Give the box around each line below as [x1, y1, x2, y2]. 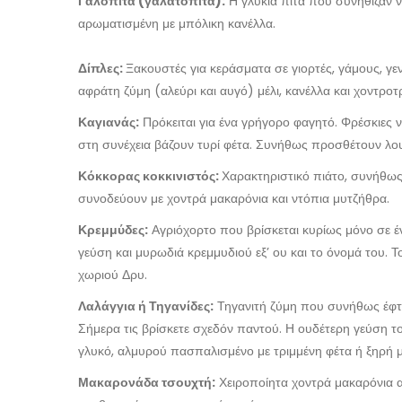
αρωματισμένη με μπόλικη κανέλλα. [78, 14, 275, 32]
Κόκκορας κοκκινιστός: [78, 167, 222, 185]
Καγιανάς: [78, 113, 139, 131]
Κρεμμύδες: [78, 221, 148, 239]
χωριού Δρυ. [78, 266, 147, 284]
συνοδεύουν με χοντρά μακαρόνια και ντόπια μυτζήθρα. [78, 189, 389, 207]
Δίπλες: [78, 59, 126, 77]
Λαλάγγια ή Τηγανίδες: [78, 297, 214, 315]
